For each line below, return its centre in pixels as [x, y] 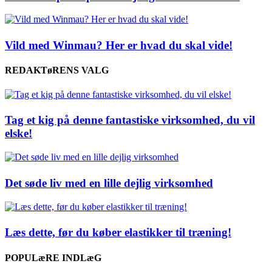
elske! [19, 134]
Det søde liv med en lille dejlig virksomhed [109, 183]
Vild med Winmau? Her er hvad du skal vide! [119, 46]
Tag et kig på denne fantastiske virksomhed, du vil [130, 120]
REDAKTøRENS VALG [57, 70]
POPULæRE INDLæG [53, 257]
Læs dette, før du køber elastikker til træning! [118, 233]
